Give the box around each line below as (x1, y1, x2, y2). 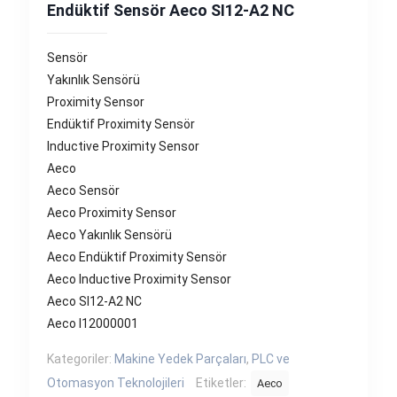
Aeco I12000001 (47, 316, 138, 331)
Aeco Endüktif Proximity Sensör (47, 250, 227, 264)
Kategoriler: (47, 352, 114, 366)
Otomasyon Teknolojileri (47, 376, 184, 390)
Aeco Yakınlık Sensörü (47, 228, 172, 242)
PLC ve (252, 352, 290, 366)
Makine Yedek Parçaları (114, 352, 246, 366)
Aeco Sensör (47, 183, 120, 198)
